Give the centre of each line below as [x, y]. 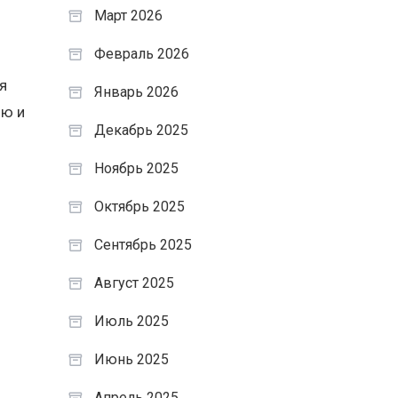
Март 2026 [128, 16]
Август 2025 [134, 283]
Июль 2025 [131, 321]
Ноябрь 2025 [136, 168]
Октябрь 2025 [139, 207]
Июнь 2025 [131, 359]
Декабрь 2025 [141, 130]
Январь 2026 [136, 92]
